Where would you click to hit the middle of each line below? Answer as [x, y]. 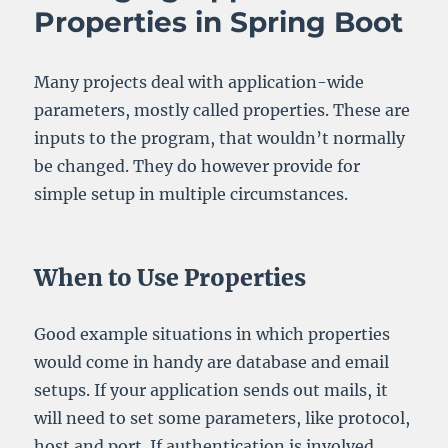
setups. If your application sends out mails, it [211, 390]
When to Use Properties [170, 278]
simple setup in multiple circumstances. [191, 194]
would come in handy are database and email [212, 362]
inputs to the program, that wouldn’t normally [220, 138]
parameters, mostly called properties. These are [222, 110]
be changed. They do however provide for [197, 166]
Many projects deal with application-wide [199, 82]
